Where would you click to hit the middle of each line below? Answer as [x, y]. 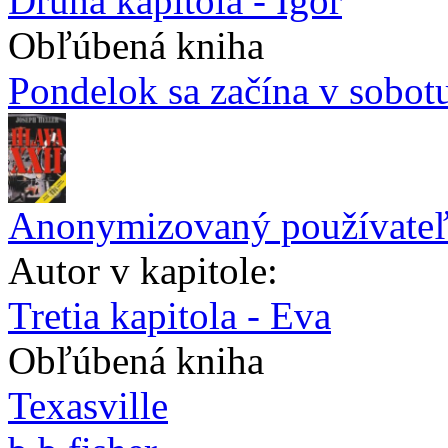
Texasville [88, 405]
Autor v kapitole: [143, 270]
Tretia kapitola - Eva [169, 315]
